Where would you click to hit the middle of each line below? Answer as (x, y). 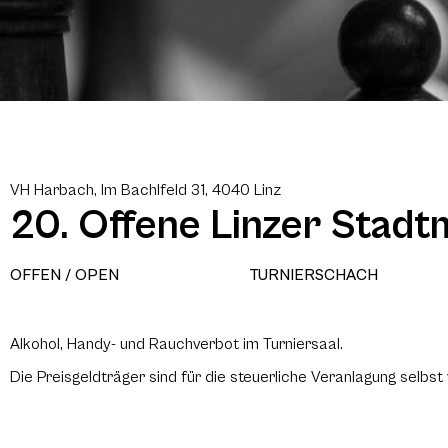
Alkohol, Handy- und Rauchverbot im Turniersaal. (176, 344)
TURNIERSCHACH (313, 275)
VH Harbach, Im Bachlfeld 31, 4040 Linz (145, 190)
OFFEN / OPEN (64, 275)
